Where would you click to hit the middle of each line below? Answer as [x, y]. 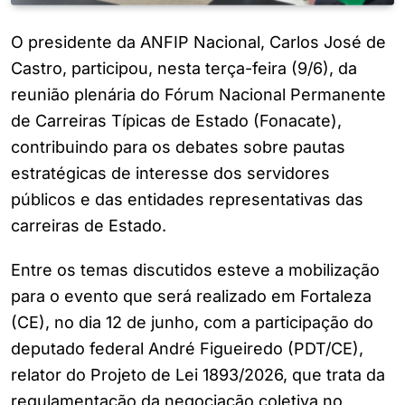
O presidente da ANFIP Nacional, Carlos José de [198, 42]
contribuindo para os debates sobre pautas [178, 147]
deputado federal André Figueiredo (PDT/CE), [187, 349]
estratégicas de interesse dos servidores [170, 174]
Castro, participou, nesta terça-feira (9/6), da [184, 69]
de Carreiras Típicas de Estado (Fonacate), [176, 121]
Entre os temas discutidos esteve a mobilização [195, 270]
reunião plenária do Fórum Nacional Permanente [198, 95]
